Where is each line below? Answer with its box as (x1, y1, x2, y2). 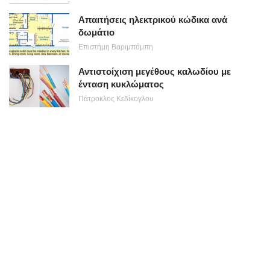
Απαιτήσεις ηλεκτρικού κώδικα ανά (78, 14, 227, 25)
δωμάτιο (78, 27, 115, 37)
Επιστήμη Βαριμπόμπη (78, 43, 153, 51)
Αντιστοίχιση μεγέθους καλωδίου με (78, 66, 231, 77)
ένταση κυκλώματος (78, 79, 164, 89)
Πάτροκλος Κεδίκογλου (78, 95, 154, 103)
